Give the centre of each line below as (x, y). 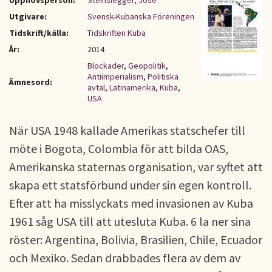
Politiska (163, 76)
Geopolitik (147, 66)
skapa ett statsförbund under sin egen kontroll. (130, 185)
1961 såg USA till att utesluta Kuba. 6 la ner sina (130, 221)
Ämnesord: (31, 82)
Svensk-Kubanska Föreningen (141, 16)
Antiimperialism (115, 76)
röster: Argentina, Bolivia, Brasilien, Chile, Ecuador (136, 240)
